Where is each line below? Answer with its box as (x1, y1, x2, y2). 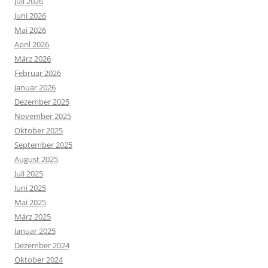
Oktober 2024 (14, 254, 63, 266)
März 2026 (14, 53, 51, 65)
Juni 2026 (14, 10, 46, 22)
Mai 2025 (14, 197, 46, 208)
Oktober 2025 (14, 125, 63, 136)
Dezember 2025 (14, 96, 69, 108)
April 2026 (14, 39, 49, 50)
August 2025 (14, 154, 58, 165)
